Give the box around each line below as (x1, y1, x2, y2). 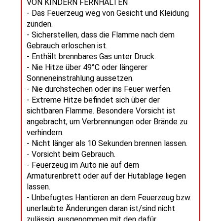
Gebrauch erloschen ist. (26, 41, 108, 51)
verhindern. (26, 128, 64, 138)
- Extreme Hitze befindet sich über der (26, 95, 160, 105)
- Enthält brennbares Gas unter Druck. (26, 52, 156, 62)
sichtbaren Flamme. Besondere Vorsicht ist (26, 106, 176, 116)
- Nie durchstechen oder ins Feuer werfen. (26, 84, 172, 94)
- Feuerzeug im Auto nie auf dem (26, 160, 139, 170)
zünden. (26, 19, 53, 29)
